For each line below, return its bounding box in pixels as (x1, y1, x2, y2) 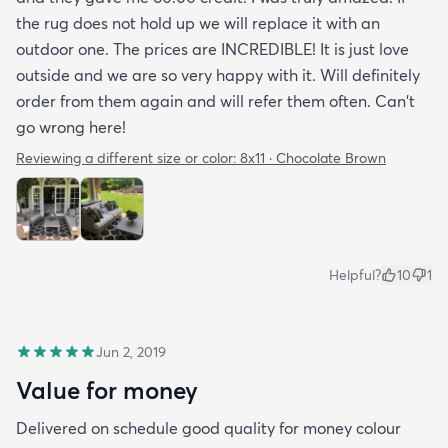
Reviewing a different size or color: (16, 148, 240, 167)
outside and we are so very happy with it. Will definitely (16, 64, 420, 85)
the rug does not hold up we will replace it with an (16, 12, 380, 33)
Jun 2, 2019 (96, 342, 166, 361)
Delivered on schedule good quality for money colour (16, 417, 401, 438)
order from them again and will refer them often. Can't (16, 90, 415, 111)
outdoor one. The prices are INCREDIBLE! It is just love (16, 38, 409, 59)
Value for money (16, 374, 198, 405)
